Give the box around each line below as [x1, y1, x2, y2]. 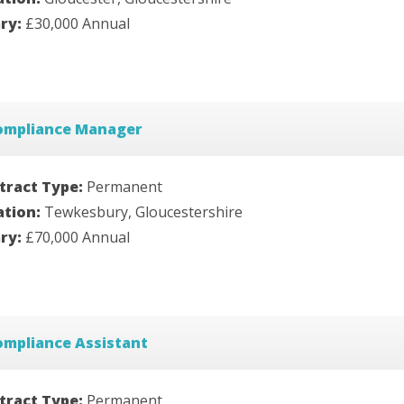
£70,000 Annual [25, 226, 130, 247]
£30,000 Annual [25, 14, 130, 34]
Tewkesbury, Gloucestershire [44, 201, 243, 222]
